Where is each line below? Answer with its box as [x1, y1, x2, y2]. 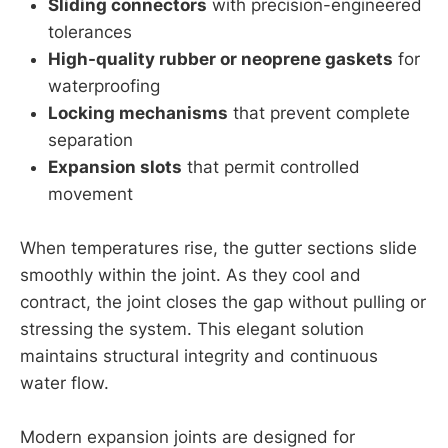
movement [48, 183, 133, 204]
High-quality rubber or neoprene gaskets [48, 48, 393, 69]
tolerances [48, 21, 132, 42]
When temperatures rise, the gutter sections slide [20, 237, 417, 258]
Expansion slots [48, 156, 182, 177]
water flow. [20, 372, 109, 393]
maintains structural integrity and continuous [20, 345, 378, 366]
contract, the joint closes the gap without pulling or [20, 291, 426, 312]
